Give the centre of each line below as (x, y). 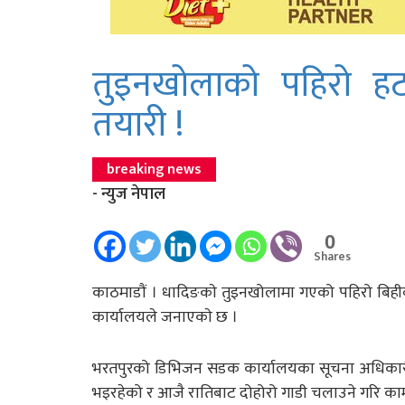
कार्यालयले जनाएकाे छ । (165, 317)
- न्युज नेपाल (129, 194)
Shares (332, 256)
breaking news (154, 169)
